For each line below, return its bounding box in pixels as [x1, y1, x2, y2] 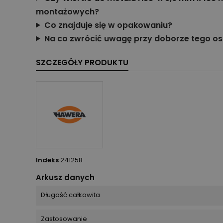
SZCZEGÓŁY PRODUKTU [36, 56, 128, 68]
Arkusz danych [36, 172, 95, 183]
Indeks [36, 155, 59, 165]
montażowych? [36, 5, 99, 17]
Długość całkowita [41, 190, 100, 200]
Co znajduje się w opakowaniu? [44, 19, 172, 31]
